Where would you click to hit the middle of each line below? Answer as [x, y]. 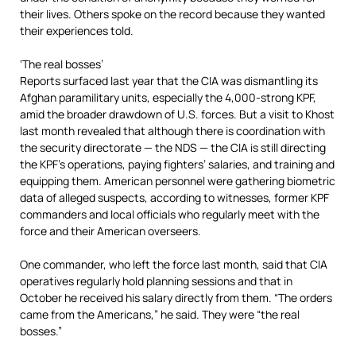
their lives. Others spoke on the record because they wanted [172, 14]
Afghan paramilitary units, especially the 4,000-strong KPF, [168, 97]
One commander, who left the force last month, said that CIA [174, 264]
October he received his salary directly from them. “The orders [176, 298]
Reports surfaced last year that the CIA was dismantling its [169, 81]
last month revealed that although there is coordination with [172, 131]
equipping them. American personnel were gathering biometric [178, 181]
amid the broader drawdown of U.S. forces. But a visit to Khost [177, 114]
